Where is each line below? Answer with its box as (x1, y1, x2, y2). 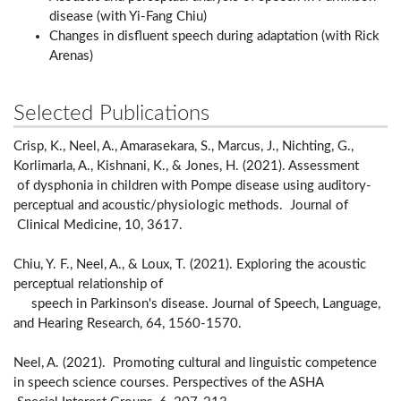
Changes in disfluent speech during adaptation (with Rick (49, 30, 380, 44)
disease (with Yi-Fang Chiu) (49, 10, 207, 24)
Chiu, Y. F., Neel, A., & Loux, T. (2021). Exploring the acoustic (13, 258, 366, 272)
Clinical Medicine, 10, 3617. (13, 218, 186, 233)
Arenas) (49, 49, 93, 64)
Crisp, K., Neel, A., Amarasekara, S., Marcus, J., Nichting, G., (13, 140, 354, 154)
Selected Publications (13, 103, 209, 125)
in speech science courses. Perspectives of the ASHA (13, 376, 363, 390)
